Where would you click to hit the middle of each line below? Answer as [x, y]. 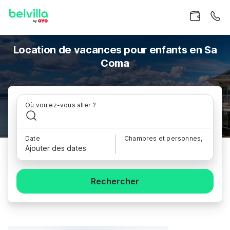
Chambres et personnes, [164, 138]
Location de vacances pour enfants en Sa [115, 50]
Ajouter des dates [56, 148]
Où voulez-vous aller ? [61, 105]
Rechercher [115, 181]
